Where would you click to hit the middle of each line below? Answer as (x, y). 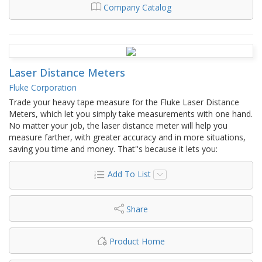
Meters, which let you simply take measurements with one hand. (131, 113)
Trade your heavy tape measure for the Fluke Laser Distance (124, 102)
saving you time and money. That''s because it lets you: (113, 149)
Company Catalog (137, 7)
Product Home (137, 241)
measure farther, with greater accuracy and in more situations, (127, 137)
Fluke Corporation (43, 87)
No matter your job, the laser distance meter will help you (118, 125)
